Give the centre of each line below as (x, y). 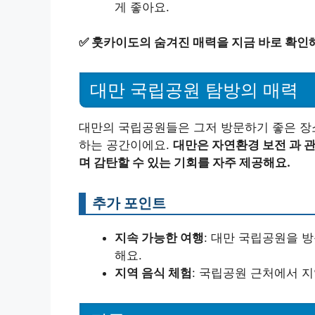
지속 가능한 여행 (159, 237)
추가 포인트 (129, 202)
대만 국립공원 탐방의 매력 (194, 90)
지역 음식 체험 (153, 272)
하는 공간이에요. (126, 144)
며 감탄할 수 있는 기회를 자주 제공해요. (185, 162)
